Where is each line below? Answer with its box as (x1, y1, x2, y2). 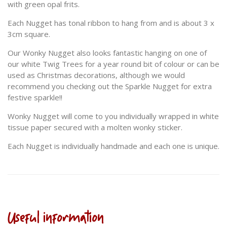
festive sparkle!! (8, 92, 64, 103)
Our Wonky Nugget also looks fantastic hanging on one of (8, 48, 207, 58)
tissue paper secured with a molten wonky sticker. (8, 122, 182, 133)
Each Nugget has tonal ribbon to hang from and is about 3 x (8, 18, 214, 28)
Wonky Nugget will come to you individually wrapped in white (8, 111, 219, 122)
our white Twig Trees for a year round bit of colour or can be (8, 59, 219, 69)
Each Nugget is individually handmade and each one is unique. (8, 141, 219, 152)
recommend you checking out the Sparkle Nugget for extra (8, 81, 212, 92)
